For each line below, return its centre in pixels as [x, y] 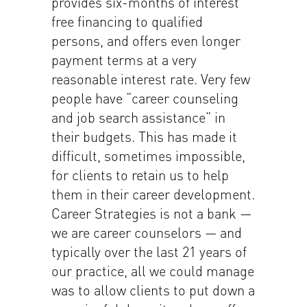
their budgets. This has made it [144, 136]
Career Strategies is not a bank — [151, 213]
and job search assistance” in [138, 117]
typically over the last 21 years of [149, 251]
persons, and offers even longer [146, 40]
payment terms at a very [124, 60]
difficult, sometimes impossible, [148, 156]
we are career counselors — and [147, 232]
